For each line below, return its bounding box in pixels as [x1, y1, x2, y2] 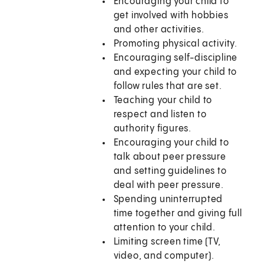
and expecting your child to [113, 67, 237, 78]
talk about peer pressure [113, 152, 226, 163]
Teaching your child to [113, 95, 213, 106]
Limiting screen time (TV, [113, 237, 221, 247]
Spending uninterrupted [113, 194, 223, 205]
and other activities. [113, 25, 204, 35]
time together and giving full [113, 209, 242, 219]
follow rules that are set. [113, 81, 222, 92]
